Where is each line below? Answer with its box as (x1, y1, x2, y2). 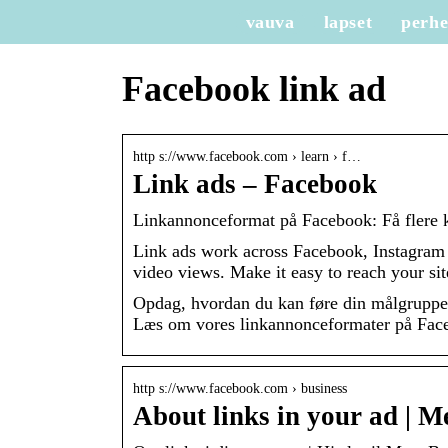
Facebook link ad (122, 69, 386, 110)
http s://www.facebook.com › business (133, 381, 347, 397)
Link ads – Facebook (133, 169, 377, 200)
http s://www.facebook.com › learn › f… (133, 149, 361, 165)
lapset (323, 12, 373, 32)
